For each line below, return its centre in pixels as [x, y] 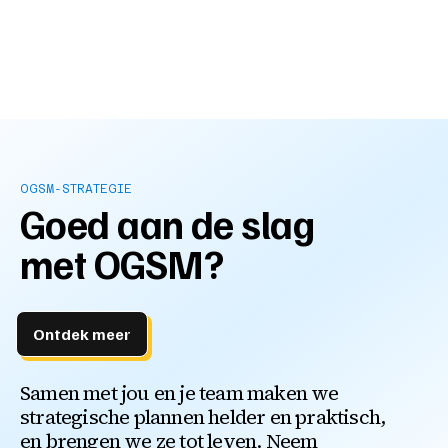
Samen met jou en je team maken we [179, 393]
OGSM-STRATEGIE [76, 189]
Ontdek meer [82, 334]
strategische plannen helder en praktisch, [203, 417]
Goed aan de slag [167, 223]
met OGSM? [121, 263]
